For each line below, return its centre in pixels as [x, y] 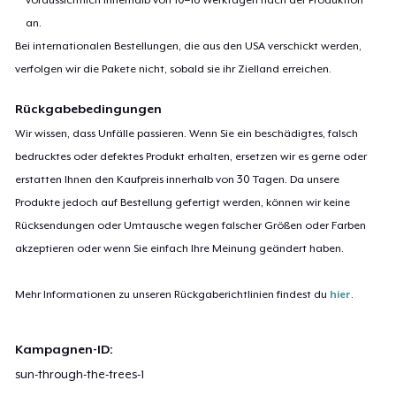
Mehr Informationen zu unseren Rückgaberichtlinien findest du [173, 294]
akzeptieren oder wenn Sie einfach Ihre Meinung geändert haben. [180, 248]
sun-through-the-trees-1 [80, 374]
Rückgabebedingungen [89, 108]
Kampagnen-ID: [65, 349]
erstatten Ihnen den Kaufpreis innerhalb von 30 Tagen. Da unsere [178, 179]
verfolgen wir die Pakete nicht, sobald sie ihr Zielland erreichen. [174, 69]
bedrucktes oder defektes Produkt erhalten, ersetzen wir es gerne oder [191, 156]
